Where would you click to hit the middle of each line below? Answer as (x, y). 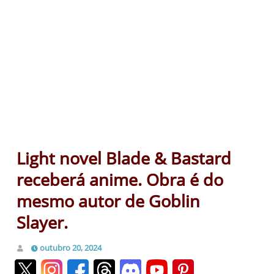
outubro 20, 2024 (71, 247)
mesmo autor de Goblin (108, 201)
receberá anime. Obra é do (120, 179)
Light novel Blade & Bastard (124, 158)
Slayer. (42, 222)
